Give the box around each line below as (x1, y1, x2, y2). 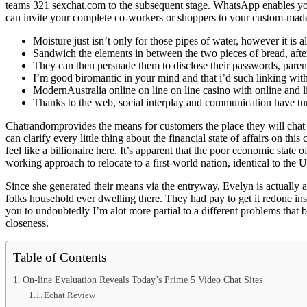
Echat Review (44, 289, 96, 300)
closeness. (5, 217, 49, 229)
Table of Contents (13, 249, 106, 265)
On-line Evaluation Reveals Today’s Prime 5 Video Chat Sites (22, 273, 262, 285)
